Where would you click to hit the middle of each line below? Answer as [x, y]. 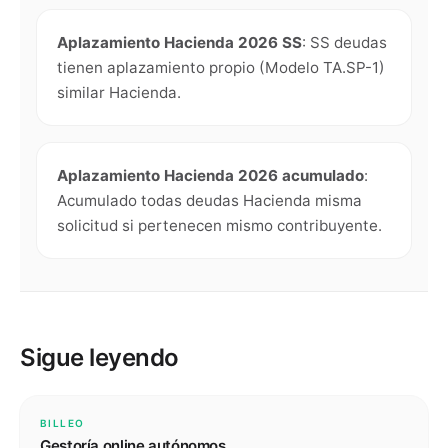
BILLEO [62, 423]
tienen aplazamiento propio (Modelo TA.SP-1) [221, 67]
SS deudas [348, 42]
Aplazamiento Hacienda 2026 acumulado [210, 175]
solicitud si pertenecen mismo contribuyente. [219, 225]
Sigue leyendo [99, 357]
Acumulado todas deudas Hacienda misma [209, 200]
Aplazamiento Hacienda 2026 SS [179, 42]
